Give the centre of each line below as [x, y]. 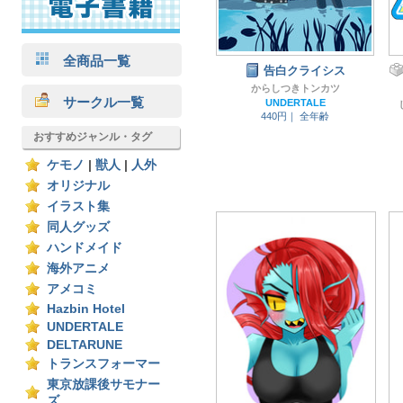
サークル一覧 [97, 102]
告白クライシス [304, 71]
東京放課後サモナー [103, 385]
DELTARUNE [85, 345]
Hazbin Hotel [86, 309]
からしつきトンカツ [295, 89]
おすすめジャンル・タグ [93, 137]
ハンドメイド [85, 248]
